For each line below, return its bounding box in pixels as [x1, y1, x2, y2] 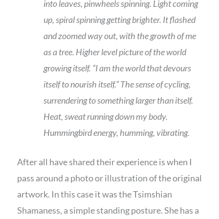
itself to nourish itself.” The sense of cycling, [44, 79, 191, 90]
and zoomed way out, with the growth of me [44, 30, 196, 42]
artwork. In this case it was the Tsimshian [17, 189, 172, 200]
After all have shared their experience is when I [17, 156, 192, 168]
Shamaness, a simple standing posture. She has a [17, 205, 199, 216]
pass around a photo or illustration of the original [17, 173, 202, 184]
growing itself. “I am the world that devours [44, 63, 191, 74]
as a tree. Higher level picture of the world [44, 46, 186, 58]
